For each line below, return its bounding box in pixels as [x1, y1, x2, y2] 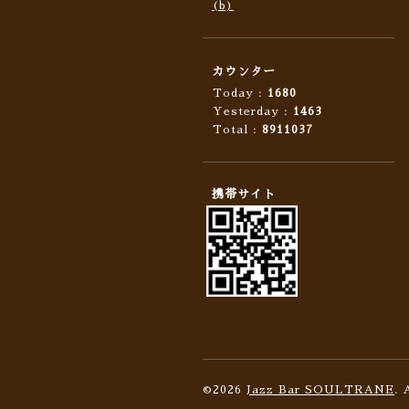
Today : [213, 88, 267, 99]
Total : [213, 124, 262, 135]
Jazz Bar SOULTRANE [246, 384, 394, 395]
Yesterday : [213, 106, 293, 117]
